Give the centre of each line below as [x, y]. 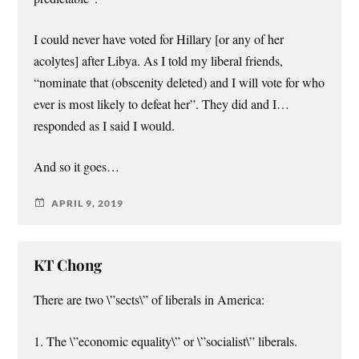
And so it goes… [77, 167]
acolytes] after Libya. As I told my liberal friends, [159, 61]
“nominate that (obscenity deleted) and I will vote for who [179, 83]
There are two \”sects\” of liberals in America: [149, 300]
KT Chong [68, 265]
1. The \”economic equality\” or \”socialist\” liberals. [166, 341]
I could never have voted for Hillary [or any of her [159, 40]
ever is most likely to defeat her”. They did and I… [162, 105]
